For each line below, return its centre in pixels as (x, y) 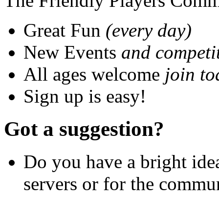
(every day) (149, 30)
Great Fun (65, 30)
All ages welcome (94, 74)
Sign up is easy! (85, 96)
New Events (72, 52)
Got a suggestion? (84, 129)
